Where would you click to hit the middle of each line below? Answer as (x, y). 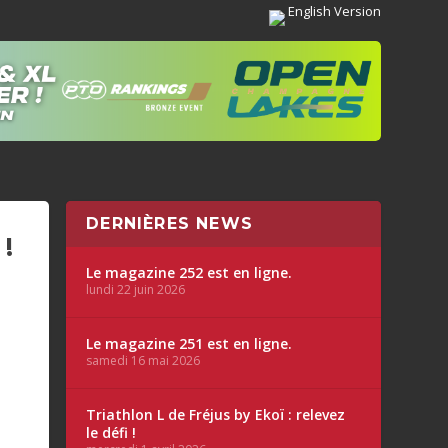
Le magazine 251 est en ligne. (189, 343)
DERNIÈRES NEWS (170, 223)
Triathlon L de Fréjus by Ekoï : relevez (216, 414)
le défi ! (111, 432)
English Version (332, 11)
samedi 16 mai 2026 (143, 360)
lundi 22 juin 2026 (136, 289)
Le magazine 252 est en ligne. (189, 272)
